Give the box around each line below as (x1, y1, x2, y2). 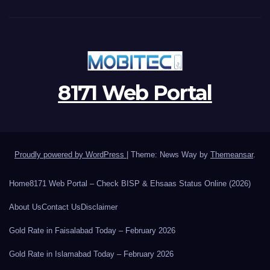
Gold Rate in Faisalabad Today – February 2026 (9, 225, 175, 235)
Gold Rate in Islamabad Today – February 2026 (9, 249, 174, 259)
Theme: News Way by (131, 150, 210, 159)
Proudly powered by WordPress (14, 150, 127, 159)
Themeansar (210, 150, 253, 159)
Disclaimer (81, 202, 118, 212)
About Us (9, 202, 42, 212)
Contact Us (42, 202, 81, 212)
